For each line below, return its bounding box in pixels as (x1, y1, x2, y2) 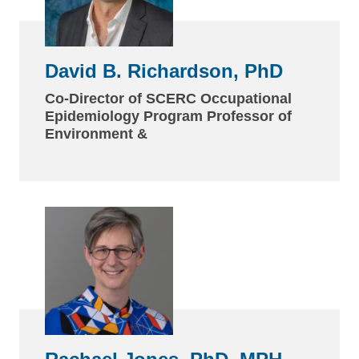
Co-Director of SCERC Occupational (45, 90, 292, 107)
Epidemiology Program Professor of (45, 107, 292, 124)
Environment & (45, 125, 147, 142)
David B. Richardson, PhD (45, 59, 283, 82)
